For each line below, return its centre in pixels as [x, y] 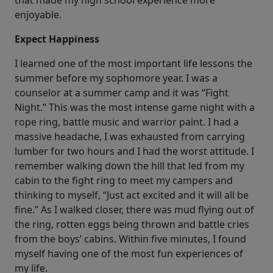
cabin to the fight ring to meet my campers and [124, 181]
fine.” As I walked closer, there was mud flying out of [134, 210]
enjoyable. [38, 15]
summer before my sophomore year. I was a [116, 78]
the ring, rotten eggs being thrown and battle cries [132, 225]
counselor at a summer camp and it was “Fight [122, 93]
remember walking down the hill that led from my [129, 166]
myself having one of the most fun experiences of [129, 254]
